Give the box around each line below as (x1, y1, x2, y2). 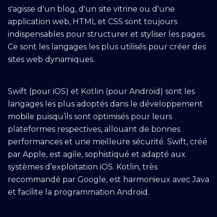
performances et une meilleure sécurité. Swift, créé (8, 137, 207, 146)
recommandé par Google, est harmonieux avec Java (8, 175, 209, 184)
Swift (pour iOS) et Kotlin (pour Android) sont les (8, 87, 195, 96)
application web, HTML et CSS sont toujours (8, 17, 177, 26)
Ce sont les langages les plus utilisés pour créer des (8, 42, 206, 51)
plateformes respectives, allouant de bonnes (8, 124, 180, 134)
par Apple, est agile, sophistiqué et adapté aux (8, 150, 186, 159)
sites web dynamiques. (8, 55, 94, 64)
